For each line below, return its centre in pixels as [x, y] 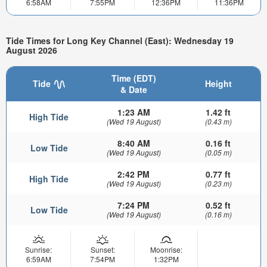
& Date [133, 89]
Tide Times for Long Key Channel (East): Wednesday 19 [120, 41]
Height [218, 83]
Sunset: [103, 249]
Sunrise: [38, 249]
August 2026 [32, 50]
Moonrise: [166, 249]
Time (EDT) [133, 78]
